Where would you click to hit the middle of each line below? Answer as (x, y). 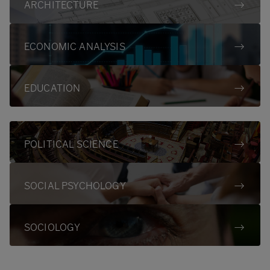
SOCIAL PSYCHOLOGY (75, 186)
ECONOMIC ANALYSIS (75, 47)
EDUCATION (52, 88)
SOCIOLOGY (52, 228)
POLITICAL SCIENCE (71, 144)
